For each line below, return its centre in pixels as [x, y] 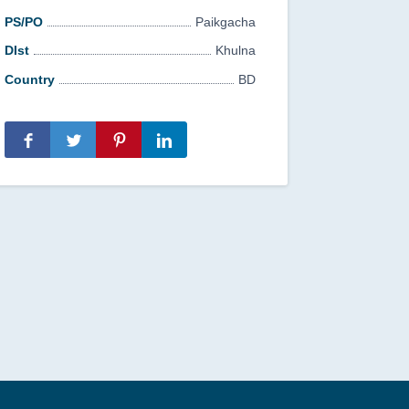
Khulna [236, 50]
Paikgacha [225, 21]
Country [30, 79]
